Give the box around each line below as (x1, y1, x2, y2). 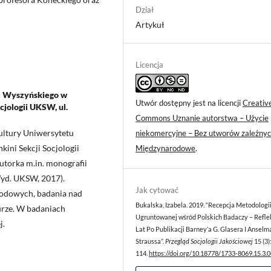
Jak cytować (135, 185, 178, 195)
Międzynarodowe (135, 143, 195, 154)
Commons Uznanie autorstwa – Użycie (135, 113, 269, 123)
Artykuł (135, 19, 165, 30)
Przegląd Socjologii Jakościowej (165, 238, 253, 246)
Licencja (135, 60, 163, 70)
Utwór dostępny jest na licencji (135, 98, 243, 108)
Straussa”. (135, 238, 165, 246)
